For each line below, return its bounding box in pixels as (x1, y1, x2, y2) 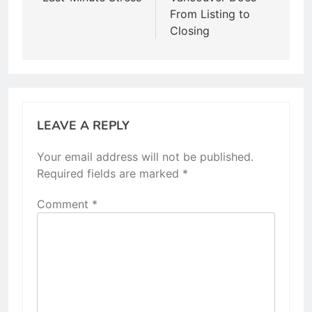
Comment (37, 197, 92, 212)
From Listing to (170, 7, 250, 22)
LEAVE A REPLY (37, 117, 130, 134)
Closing (170, 24, 210, 38)
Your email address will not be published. (37, 150, 253, 164)
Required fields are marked (37, 166, 182, 181)
